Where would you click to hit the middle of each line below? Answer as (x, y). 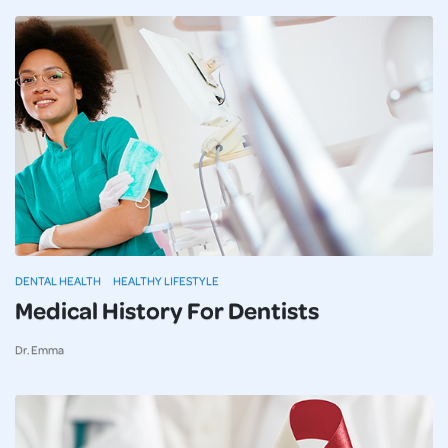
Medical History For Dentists (167, 310)
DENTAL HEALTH (58, 281)
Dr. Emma (39, 350)
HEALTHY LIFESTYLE (166, 281)
